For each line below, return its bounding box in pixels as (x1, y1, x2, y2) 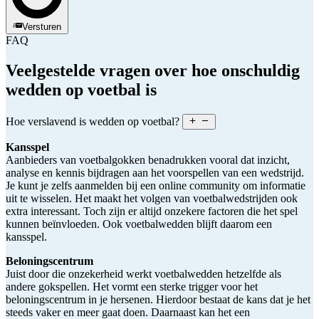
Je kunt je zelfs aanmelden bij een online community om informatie (6, 179, 305, 192)
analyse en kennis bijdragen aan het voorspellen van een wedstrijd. (6, 167, 304, 179)
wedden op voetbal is (6, 80, 157, 99)
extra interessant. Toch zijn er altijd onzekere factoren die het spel (6, 205, 298, 218)
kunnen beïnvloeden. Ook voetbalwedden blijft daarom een (6, 218, 272, 231)
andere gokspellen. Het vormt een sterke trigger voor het (6, 281, 258, 293)
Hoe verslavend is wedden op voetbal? (6, 115, 179, 128)
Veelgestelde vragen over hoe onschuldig (6, 61, 300, 80)
